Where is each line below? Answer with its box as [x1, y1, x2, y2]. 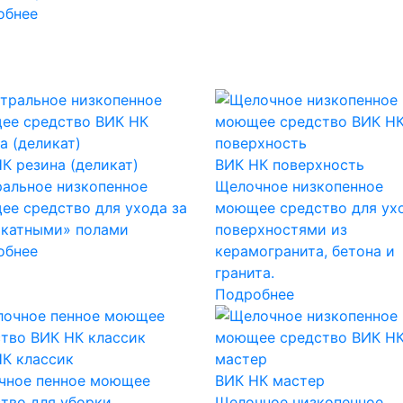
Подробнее [214, 284, 294, 303]
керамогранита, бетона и [214, 241, 395, 260]
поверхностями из [214, 219, 347, 238]
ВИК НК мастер [214, 371, 325, 390]
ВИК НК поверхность [214, 155, 364, 174]
